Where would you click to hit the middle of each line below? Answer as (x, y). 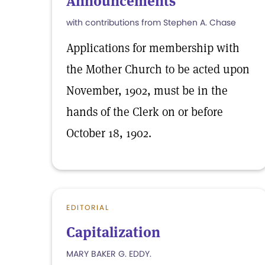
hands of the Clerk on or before (145, 112)
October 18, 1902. (109, 133)
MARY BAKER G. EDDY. (109, 254)
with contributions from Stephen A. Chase (151, 22)
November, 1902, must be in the (147, 91)
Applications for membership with (153, 48)
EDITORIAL (88, 207)
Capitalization (113, 232)
